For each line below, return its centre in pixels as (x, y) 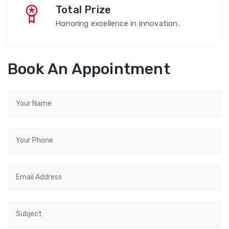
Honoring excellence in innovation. (117, 24)
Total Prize (84, 10)
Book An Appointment (89, 69)
